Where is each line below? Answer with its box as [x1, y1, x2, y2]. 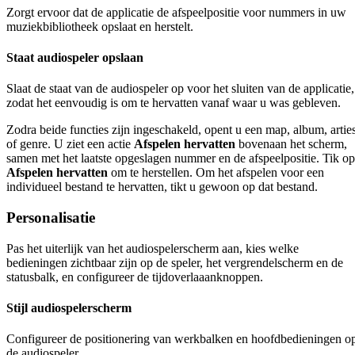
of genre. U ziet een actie [6, 137, 134, 151]
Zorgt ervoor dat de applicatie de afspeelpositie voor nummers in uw [6, 5, 346, 19]
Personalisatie [6, 208, 95, 226]
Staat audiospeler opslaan [6, 50, 143, 64]
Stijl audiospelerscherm [6, 300, 132, 315]
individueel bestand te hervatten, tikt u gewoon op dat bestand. [6, 180, 318, 194]
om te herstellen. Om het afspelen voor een [108, 166, 324, 180]
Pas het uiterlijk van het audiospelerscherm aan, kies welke [6, 241, 299, 255]
